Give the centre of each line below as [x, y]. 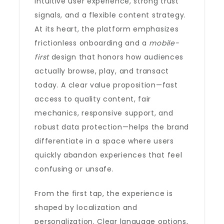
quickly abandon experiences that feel [108, 155]
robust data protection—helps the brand [112, 127]
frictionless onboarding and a [92, 43]
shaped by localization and [86, 207]
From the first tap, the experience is [104, 193]
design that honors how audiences [116, 57]
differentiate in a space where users [104, 141]
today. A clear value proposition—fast [106, 85]
